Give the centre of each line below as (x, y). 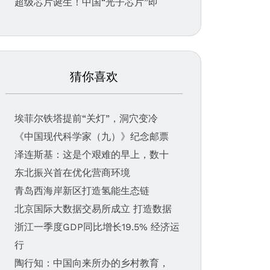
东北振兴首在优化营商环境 (72, 173)
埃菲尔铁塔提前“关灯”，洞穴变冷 (86, 118)
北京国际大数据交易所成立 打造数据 (93, 209)
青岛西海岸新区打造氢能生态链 (82, 191)
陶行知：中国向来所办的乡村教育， (92, 263)
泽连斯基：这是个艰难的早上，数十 (92, 155)
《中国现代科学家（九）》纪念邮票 (92, 137)
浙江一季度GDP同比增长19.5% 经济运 (97, 227)
